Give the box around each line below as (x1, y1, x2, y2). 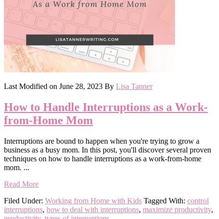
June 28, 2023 (59, 82, 103, 91)
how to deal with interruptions (46, 205, 139, 214)
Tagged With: (144, 197, 187, 205)
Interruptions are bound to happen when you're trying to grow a (4, 137, 199, 146)
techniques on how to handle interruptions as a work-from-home (4, 154, 201, 163)
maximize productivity (143, 205, 211, 214)
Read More (4, 180, 39, 189)
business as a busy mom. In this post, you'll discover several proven (4, 146, 211, 154)
